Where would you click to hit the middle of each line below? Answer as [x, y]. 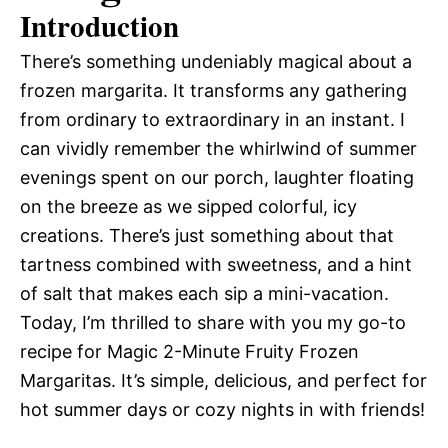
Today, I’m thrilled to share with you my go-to [213, 322]
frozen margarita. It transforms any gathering [213, 90]
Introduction [99, 26]
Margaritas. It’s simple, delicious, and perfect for [223, 380]
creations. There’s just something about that [207, 235]
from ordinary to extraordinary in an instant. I [212, 119]
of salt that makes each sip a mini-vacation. [204, 293]
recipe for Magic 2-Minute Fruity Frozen [189, 351]
